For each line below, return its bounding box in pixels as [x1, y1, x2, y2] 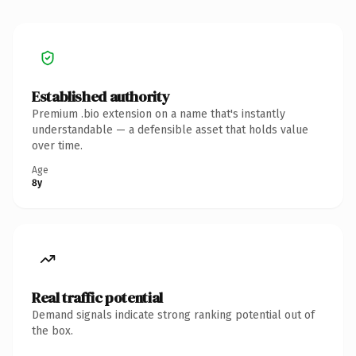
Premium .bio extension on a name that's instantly [32, 106, 285, 121]
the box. [32, 323, 73, 338]
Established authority [32, 86, 170, 106]
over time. [32, 138, 83, 153]
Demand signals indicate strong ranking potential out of [32, 308, 315, 322]
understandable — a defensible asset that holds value [32, 122, 308, 137]
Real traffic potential [32, 287, 163, 308]
